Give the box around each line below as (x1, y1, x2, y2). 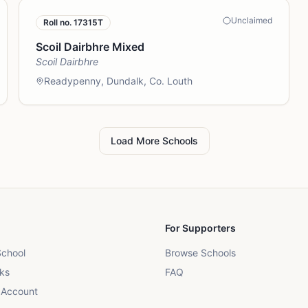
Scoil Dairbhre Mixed (35, 40, 144, 54)
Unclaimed (231, 15, 273, 25)
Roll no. (43, 17, 74, 27)
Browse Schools (165, 247, 236, 258)
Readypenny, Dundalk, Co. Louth (43, 75, 192, 87)
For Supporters (165, 222, 236, 234)
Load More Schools (110, 135, 198, 146)
